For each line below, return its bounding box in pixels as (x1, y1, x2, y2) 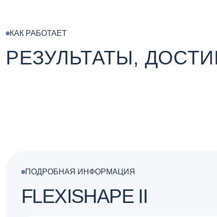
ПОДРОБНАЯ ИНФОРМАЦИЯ (25, 168, 135, 176)
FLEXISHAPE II (21, 186, 148, 207)
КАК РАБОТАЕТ (10, 29, 67, 38)
